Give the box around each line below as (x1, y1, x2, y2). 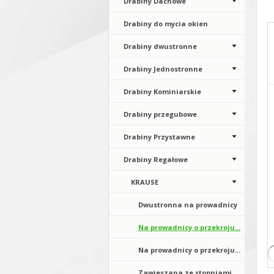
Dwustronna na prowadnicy (138, 200, 237, 209)
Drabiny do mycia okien (124, 19, 208, 28)
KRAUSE (131, 177, 158, 187)
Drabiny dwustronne (124, 42, 197, 51)
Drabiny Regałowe (124, 155, 188, 164)
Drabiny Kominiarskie (124, 87, 201, 96)
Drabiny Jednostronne (124, 64, 202, 73)
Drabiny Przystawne (124, 132, 195, 141)
